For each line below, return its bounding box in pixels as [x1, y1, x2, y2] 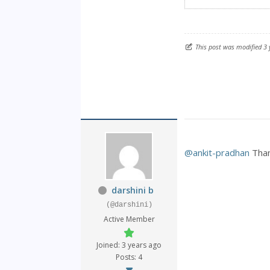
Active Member [103, 214, 155, 225]
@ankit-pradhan [184, 146, 250, 159]
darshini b [111, 184, 154, 196]
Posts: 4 [116, 252, 143, 263]
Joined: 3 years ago [96, 240, 162, 251]
